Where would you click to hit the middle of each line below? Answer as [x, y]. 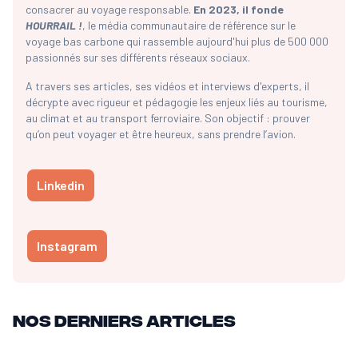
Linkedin [61, 185]
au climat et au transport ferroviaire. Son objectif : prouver [168, 118]
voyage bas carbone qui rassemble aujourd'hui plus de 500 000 [177, 42]
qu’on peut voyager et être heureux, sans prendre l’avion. [161, 134]
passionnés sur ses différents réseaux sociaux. [138, 58]
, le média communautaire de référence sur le [189, 26]
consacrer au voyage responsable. [109, 10]
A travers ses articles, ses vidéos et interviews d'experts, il [167, 86]
